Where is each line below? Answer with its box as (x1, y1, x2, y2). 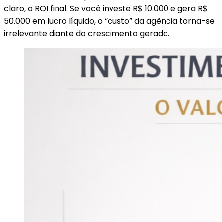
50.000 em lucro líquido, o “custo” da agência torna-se (4, 15, 215, 27)
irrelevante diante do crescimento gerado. (4, 27, 169, 39)
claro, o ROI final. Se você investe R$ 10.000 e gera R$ (4, 2, 208, 14)
